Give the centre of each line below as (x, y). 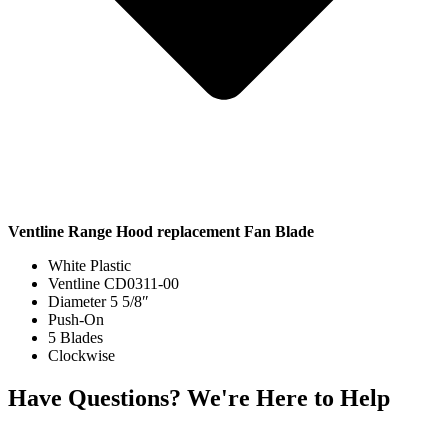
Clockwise (81, 355)
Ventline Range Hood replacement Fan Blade (161, 231)
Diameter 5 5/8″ (98, 301)
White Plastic (89, 265)
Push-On (76, 319)
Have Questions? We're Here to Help (199, 397)
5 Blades (75, 337)
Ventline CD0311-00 (113, 283)
